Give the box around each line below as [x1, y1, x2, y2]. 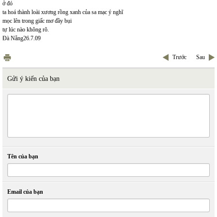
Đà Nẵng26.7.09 [2, 35, 41, 42]
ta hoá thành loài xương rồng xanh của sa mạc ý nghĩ [2, 9, 123, 15]
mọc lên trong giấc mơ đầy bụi [2, 17, 72, 24]
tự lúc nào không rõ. [2, 26, 49, 33]
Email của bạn [7, 188, 43, 195]
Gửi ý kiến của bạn [7, 75, 60, 82]
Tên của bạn [7, 153, 38, 160]
